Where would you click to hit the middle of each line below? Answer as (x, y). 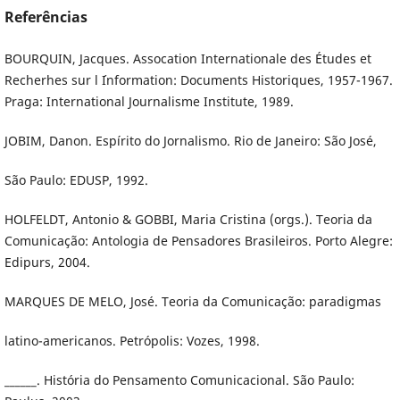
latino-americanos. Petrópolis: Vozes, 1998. (132, 341)
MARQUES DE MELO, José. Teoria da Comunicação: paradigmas (192, 302)
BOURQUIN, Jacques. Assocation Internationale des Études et (187, 59)
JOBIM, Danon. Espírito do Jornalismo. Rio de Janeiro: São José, (190, 141)
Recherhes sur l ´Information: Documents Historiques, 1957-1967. (198, 80)
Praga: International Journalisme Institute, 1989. (149, 102)
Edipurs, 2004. (47, 262)
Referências (46, 17)
